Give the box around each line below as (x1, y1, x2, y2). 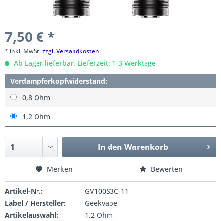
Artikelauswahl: (5, 210, 58, 220)
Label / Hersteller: (5, 198, 66, 208)
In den (98, 142, 123, 152)
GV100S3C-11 (84, 186, 129, 196)
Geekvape (84, 198, 117, 208)
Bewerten (148, 164, 183, 174)
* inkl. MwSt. (5, 47, 42, 55)
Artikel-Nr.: (5, 186, 43, 196)
